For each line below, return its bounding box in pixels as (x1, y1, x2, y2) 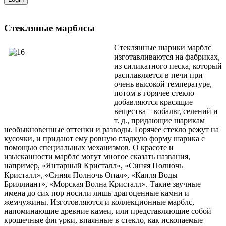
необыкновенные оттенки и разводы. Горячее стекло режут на (4, 125, 219, 134)
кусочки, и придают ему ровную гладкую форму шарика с (4, 134, 205, 143)
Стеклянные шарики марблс (114, 43, 211, 52)
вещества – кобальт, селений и (114, 107, 218, 116)
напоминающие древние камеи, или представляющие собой (4, 207, 211, 216)
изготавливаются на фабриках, (114, 52, 220, 62)
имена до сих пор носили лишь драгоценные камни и (4, 189, 189, 198)
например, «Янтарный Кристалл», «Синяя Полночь (4, 161, 183, 171)
